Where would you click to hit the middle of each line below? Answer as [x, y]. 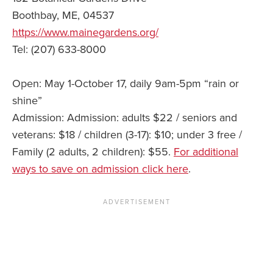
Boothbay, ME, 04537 [63, 16]
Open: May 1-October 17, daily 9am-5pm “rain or [126, 84]
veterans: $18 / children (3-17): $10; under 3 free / [127, 135]
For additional [206, 152]
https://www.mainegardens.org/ [85, 33]
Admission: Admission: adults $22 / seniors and [125, 118]
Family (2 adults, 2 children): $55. [93, 152]
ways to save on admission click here [100, 169]
